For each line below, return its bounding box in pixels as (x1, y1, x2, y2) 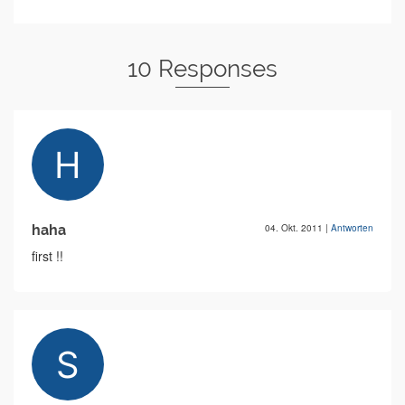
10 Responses (127, 55, 278, 83)
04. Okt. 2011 (265, 221, 325, 235)
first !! (32, 247, 63, 266)
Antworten (331, 221, 373, 235)
